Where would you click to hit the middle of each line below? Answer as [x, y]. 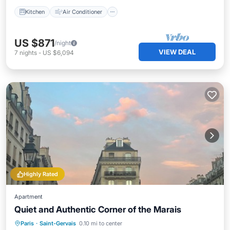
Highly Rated [41, 174]
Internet [139, 223]
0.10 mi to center [101, 223]
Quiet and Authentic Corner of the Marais [98, 209]
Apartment [28, 197]
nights [28, 53]
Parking [66, 223]
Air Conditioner [82, 12]
